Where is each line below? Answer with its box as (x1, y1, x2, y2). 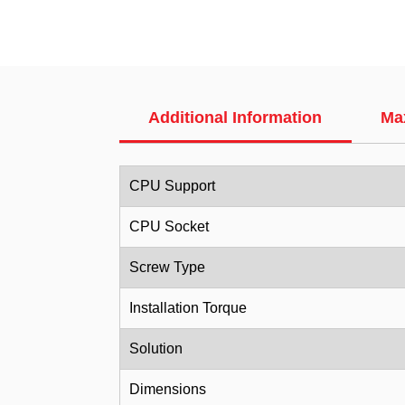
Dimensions (129, 381, 206, 397)
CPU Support (129, 178, 215, 193)
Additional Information (148, 108, 323, 127)
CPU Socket (129, 219, 209, 234)
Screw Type (129, 259, 205, 275)
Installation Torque (129, 300, 247, 316)
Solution (129, 341, 183, 356)
